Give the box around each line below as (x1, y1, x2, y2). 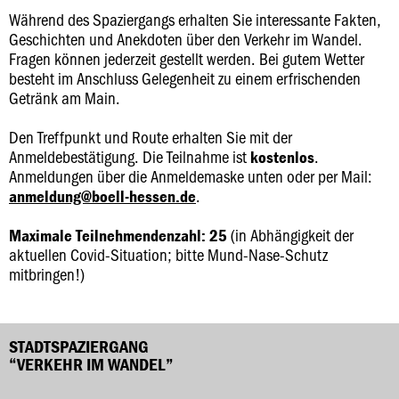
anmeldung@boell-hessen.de (9, 185, 196, 207)
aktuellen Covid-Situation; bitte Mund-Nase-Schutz (9, 243, 328, 265)
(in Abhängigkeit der (227, 224, 354, 246)
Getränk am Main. (9, 86, 120, 109)
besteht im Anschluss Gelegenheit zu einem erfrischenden (9, 67, 361, 89)
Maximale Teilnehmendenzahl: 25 (9, 224, 227, 246)
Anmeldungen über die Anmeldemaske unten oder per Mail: (9, 165, 372, 187)
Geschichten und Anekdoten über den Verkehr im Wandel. (9, 28, 362, 50)
